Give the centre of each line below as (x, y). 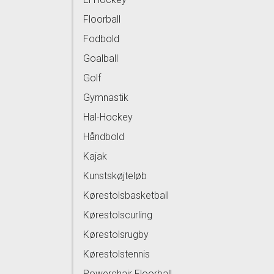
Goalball (101, 58)
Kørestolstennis (117, 254)
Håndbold (104, 137)
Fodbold (101, 39)
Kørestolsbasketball (126, 195)
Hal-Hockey (108, 117)
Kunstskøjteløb (115, 176)
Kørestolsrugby (116, 235)
